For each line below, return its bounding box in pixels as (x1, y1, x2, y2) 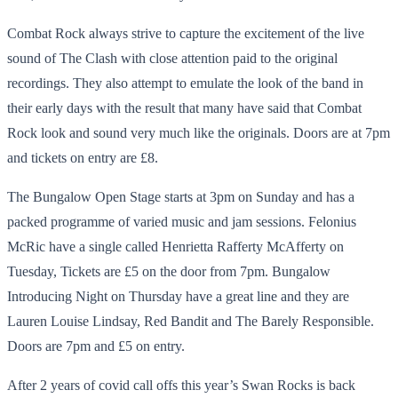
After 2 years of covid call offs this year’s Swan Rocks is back (7, 377, 355, 393)
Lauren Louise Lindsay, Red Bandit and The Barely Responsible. (7, 313, 374, 329)
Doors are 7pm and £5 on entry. (7, 338, 188, 354)
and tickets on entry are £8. (7, 149, 162, 165)
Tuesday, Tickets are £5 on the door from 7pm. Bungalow (7, 263, 330, 279)
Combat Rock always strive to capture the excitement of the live (7, 25, 364, 41)
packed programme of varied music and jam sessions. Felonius (7, 213, 356, 229)
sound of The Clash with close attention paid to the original (7, 50, 338, 66)
